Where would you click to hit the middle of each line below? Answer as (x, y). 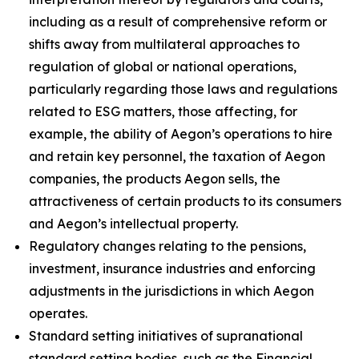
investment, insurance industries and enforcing (172, 268)
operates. (58, 313)
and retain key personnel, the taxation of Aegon (177, 156)
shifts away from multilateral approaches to (164, 44)
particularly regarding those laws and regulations (183, 89)
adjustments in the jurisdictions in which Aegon (171, 291)
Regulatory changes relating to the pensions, (167, 246)
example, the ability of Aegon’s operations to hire (181, 134)
